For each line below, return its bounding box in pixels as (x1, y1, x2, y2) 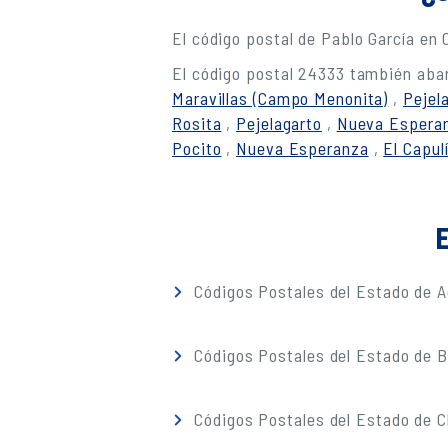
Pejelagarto (236, 112, 323, 134)
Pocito (172, 137, 222, 159)
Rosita (172, 112, 222, 134)
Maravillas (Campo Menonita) (172, 87, 389, 109)
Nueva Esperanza (236, 137, 369, 159)
